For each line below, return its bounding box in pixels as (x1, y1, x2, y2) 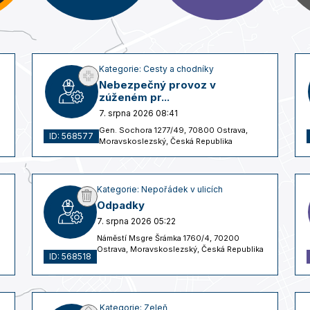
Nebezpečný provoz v (99, 77, 216, 91)
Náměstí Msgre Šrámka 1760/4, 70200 (97, 232, 239, 243)
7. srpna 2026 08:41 (99, 107, 178, 118)
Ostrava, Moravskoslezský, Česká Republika (97, 244, 264, 254)
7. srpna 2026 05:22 (97, 215, 176, 226)
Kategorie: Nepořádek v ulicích (97, 183, 223, 194)
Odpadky (97, 198, 145, 212)
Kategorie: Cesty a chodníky (99, 63, 214, 74)
